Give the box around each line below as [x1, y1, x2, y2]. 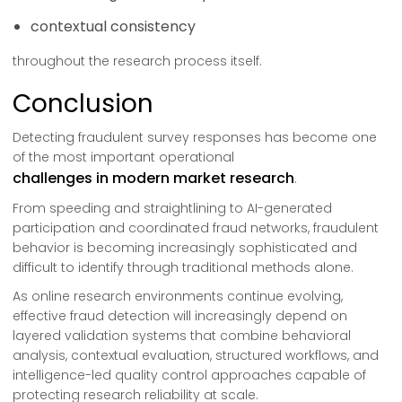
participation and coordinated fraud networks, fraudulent [13, 219, 379, 237]
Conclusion [13, 86, 153, 121]
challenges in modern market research [13, 168, 294, 188]
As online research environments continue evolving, [13, 287, 343, 305]
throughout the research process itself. [13, 52, 262, 70]
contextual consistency [31, 16, 196, 37]
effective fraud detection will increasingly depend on [13, 307, 347, 325]
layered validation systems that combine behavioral [13, 327, 351, 345]
